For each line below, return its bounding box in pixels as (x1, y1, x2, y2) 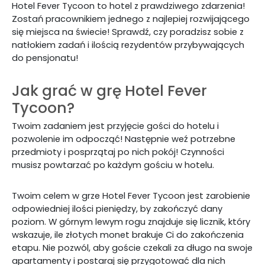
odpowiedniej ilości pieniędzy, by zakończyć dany (12, 203, 222, 215)
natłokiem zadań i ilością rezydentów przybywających (12, 39, 244, 51)
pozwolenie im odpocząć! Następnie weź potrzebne (12, 133, 235, 145)
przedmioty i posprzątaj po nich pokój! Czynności (12, 146, 224, 158)
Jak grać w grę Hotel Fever (12, 80, 207, 101)
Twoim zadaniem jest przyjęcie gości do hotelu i (12, 120, 219, 132)
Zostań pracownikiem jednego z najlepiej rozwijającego (12, 13, 250, 25)
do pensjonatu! (12, 52, 78, 64)
